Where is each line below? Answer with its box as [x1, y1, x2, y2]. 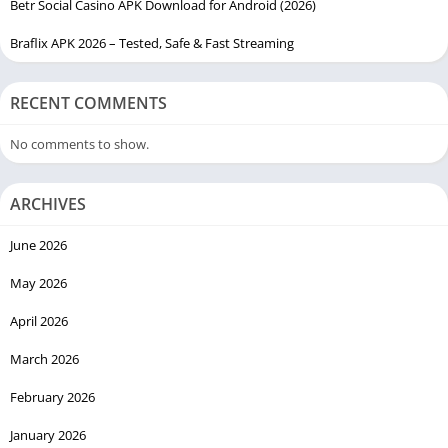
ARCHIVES [10, 192, 86, 215]
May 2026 [10, 273, 67, 292]
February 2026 [10, 387, 95, 406]
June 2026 [10, 235, 67, 254]
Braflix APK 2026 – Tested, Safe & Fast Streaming [10, 33, 294, 52]
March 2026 [10, 349, 79, 368]
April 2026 [10, 311, 68, 330]
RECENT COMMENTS [10, 91, 167, 114]
